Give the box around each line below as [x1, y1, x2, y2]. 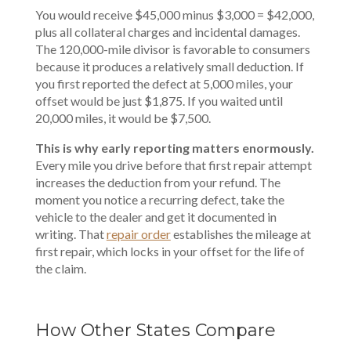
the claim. [34, 261, 86, 276]
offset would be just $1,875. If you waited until [34, 93, 283, 108]
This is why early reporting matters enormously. [34, 140, 314, 155]
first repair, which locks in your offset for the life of [34, 244, 305, 259]
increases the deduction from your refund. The [34, 175, 280, 190]
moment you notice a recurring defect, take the [34, 192, 284, 207]
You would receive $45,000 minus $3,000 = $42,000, [34, 7, 314, 22]
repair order [106, 226, 171, 241]
